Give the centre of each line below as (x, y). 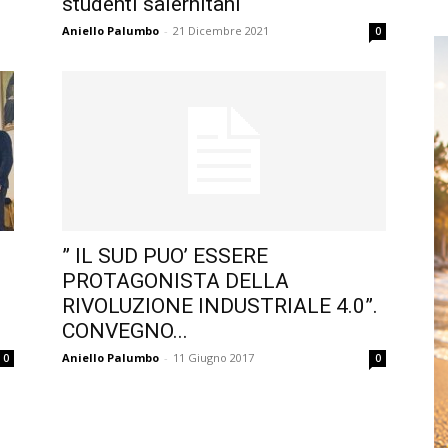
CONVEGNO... (125, 331)
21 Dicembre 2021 (221, 30)
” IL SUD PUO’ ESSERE (165, 256)
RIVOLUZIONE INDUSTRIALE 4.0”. (220, 306)
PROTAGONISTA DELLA (175, 281)
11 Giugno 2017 (213, 357)
